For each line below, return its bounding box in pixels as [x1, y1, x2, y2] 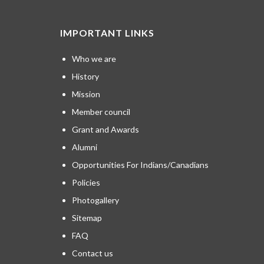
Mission [72, 89, 100, 100]
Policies [72, 177, 100, 188]
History [72, 71, 99, 82]
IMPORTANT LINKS [60, 27, 154, 39]
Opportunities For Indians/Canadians [72, 160, 209, 170]
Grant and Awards [72, 124, 139, 135]
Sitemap [72, 213, 102, 223]
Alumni [72, 142, 97, 153]
